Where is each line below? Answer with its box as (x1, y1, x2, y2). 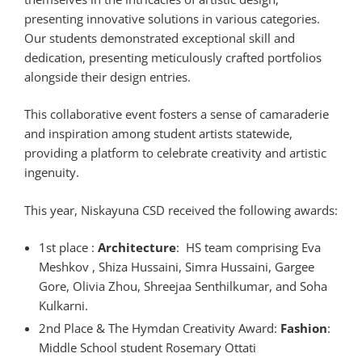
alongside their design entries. (24, 68, 194, 85)
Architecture (98, 239, 176, 256)
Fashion (280, 320, 327, 337)
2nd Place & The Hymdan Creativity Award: (39, 320, 280, 337)
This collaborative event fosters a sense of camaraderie (24, 106, 329, 123)
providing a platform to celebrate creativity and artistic (24, 145, 326, 162)
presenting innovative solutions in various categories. (24, 10, 320, 27)
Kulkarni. (39, 297, 95, 314)
